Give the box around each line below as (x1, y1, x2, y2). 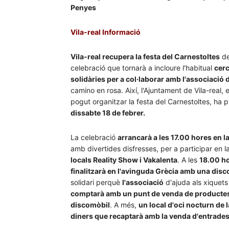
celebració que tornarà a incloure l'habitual (71, 63, 214, 73)
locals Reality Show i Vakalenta (71, 155, 177, 165)
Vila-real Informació (71, 28, 141, 37)
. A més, (110, 200, 139, 210)
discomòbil (71, 200, 110, 210)
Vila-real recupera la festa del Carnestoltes (71, 52, 220, 61)
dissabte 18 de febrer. (71, 108, 145, 118)
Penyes (71, 3, 96, 12)
